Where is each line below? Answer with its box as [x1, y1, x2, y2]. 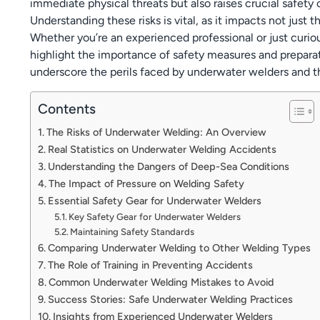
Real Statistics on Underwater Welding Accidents [47, 142, 276, 156]
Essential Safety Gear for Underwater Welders [47, 194, 261, 207]
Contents [38, 100, 96, 117]
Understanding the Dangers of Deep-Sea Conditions [47, 159, 289, 173]
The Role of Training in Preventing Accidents [47, 258, 253, 271]
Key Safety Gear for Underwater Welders [69, 211, 241, 222]
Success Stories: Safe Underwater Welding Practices [47, 292, 293, 306]
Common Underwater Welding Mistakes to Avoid [48, 275, 274, 289]
